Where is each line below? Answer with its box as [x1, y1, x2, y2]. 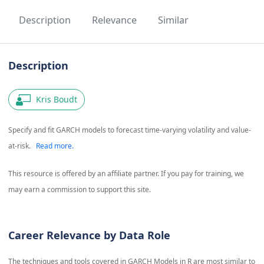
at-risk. [8, 141, 31, 151]
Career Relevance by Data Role [8, 228, 170, 243]
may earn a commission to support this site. [8, 184, 151, 195]
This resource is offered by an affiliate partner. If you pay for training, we [8, 169, 244, 179]
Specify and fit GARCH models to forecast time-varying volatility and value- [8, 125, 251, 136]
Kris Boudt [36, 94, 78, 105]
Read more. [35, 141, 74, 151]
